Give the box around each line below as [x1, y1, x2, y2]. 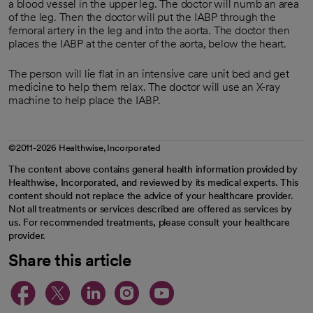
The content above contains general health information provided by [8, 163, 298, 175]
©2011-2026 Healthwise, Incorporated [8, 143, 161, 153]
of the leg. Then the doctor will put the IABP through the [8, 10, 276, 24]
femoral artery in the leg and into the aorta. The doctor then [8, 24, 290, 37]
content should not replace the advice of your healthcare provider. [8, 190, 293, 201]
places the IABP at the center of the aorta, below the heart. [8, 37, 286, 50]
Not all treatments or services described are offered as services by [8, 203, 292, 214]
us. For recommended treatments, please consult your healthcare [8, 217, 290, 228]
